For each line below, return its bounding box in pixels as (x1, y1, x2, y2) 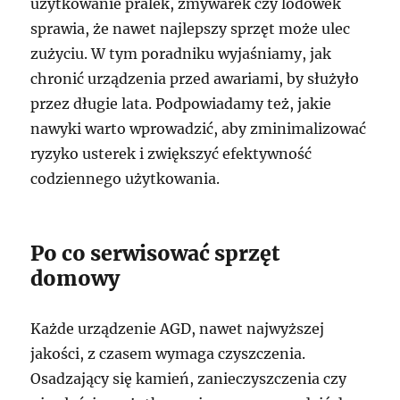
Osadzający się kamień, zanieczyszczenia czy (30, 370, 347, 387)
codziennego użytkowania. (30, 170, 221, 187)
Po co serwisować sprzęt (30, 240, 280, 266)
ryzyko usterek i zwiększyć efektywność (30, 145, 312, 162)
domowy (30, 265, 121, 291)
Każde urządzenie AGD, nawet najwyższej (30, 320, 325, 337)
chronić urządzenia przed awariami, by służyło (30, 70, 360, 87)
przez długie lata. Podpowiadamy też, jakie (30, 95, 332, 112)
